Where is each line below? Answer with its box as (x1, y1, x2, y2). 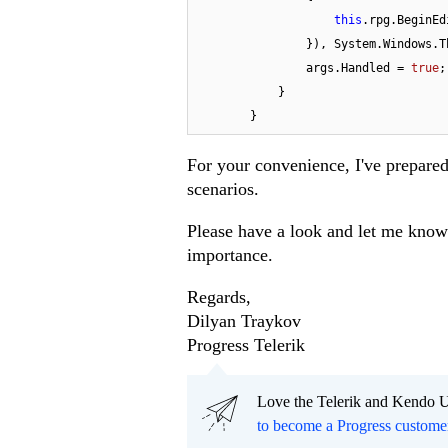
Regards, (187, 287, 251, 308)
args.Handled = (306, 61, 411, 76)
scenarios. (187, 179, 259, 200)
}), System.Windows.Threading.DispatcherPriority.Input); (194, 37, 306, 52)
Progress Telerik (187, 335, 305, 356)
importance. (187, 245, 273, 266)
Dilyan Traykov (187, 311, 301, 332)
